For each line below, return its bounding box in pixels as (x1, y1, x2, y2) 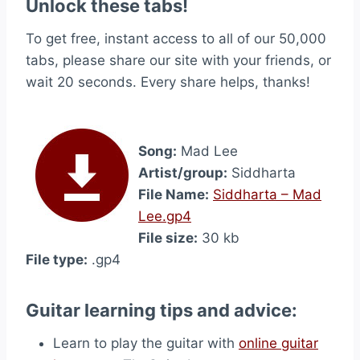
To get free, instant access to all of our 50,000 (26, 31, 326, 47)
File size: (138, 230, 198, 246)
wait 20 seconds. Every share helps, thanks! (26, 74, 310, 90)
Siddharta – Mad (213, 186, 321, 202)
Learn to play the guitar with (53, 335, 239, 351)
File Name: (138, 186, 209, 202)
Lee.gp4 (138, 208, 191, 224)
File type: (26, 252, 88, 268)
